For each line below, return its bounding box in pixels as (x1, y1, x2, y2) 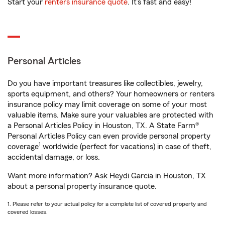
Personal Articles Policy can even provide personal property (8, 132, 210, 140)
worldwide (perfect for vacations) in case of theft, (41, 143, 211, 151)
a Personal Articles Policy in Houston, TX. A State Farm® (8, 122, 199, 130)
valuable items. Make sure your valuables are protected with (8, 111, 213, 119)
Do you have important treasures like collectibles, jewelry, (8, 79, 203, 87)
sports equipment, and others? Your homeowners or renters (8, 90, 214, 98)
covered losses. (8, 209, 48, 215)
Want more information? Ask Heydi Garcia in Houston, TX (8, 172, 206, 180)
